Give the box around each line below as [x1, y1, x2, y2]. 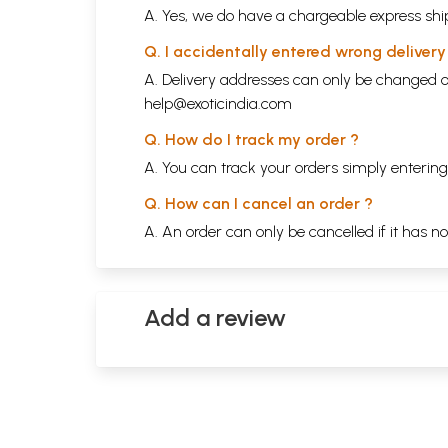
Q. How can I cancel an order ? [144, 194, 373, 214]
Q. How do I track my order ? [144, 130, 359, 150]
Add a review [144, 303, 286, 333]
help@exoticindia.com [144, 94, 292, 114]
